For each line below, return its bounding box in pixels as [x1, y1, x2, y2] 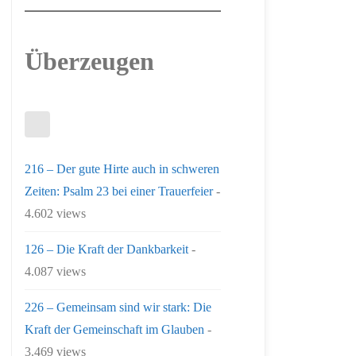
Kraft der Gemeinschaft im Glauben [25, 322, 204, 336]
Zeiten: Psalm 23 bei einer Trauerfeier [25, 184, 213, 198]
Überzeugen [25, 47, 154, 75]
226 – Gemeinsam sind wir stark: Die [25, 300, 211, 314]
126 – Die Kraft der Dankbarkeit [25, 242, 188, 256]
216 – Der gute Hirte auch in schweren [25, 161, 219, 176]
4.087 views [25, 264, 86, 278]
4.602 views [25, 206, 86, 220]
